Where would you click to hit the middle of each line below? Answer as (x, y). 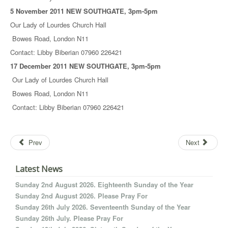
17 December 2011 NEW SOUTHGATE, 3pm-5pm (85, 66)
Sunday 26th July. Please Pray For (69, 218)
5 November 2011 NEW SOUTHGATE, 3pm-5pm (84, 11)
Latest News (39, 169)
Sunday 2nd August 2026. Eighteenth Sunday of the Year (104, 184)
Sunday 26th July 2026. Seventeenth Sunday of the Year (103, 207)
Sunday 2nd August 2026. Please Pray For (81, 196)
